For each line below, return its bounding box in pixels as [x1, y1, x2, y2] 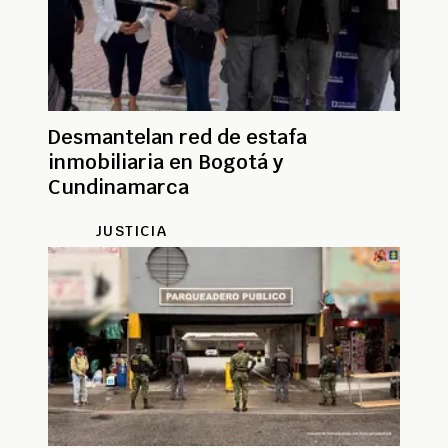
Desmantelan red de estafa [48, 123, 307, 150]
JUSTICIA [95, 221, 167, 240]
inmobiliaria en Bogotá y [48, 148, 283, 175]
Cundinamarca [48, 173, 189, 200]
